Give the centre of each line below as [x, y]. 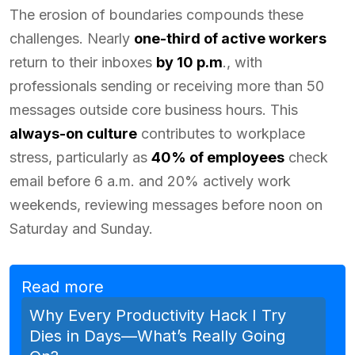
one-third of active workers [230, 38]
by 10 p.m [189, 62]
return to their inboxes [83, 62]
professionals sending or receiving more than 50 [167, 86]
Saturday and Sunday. [81, 228]
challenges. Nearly [72, 38]
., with [242, 62]
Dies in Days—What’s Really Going [157, 336]
